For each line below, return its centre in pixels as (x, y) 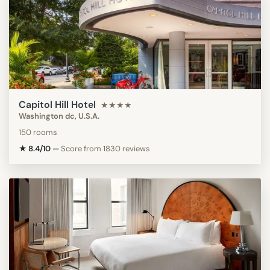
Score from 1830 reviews (105, 148)
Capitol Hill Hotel (57, 104)
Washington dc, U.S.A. (59, 116)
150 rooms (38, 132)
